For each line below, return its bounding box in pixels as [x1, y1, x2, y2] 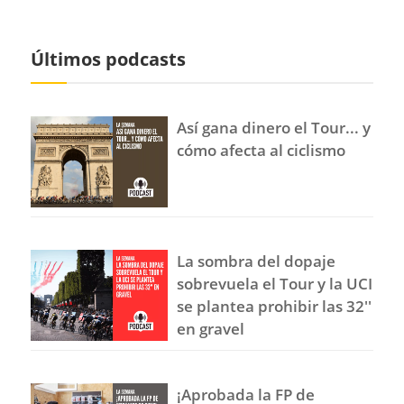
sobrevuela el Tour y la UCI [177, 272, 373, 294]
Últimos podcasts [31, 46, 187, 71]
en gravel [177, 317, 245, 339]
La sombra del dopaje [177, 250, 336, 271]
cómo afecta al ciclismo [177, 139, 346, 161]
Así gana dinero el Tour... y [177, 116, 372, 138]
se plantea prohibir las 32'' [177, 295, 372, 317]
